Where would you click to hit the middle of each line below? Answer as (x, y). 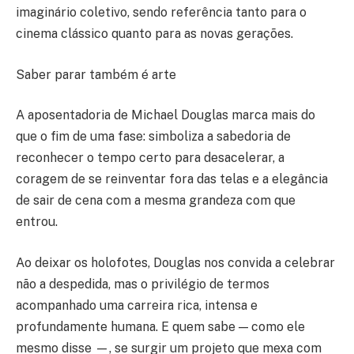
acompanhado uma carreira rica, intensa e (137, 305)
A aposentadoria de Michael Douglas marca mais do (166, 115)
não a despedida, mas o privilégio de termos (143, 284)
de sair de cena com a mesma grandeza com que (156, 201)
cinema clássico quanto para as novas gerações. (154, 34)
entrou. (37, 222)
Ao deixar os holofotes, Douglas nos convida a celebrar (175, 262)
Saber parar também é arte (96, 74)
